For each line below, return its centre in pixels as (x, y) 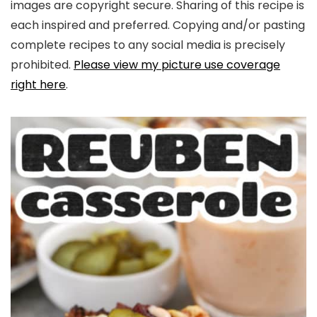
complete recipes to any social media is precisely (148, 45)
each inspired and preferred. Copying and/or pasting (158, 25)
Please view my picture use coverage (177, 65)
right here (38, 85)
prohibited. (42, 65)
